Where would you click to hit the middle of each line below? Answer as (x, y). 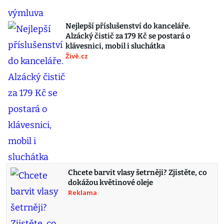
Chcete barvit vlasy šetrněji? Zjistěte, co (137, 172)
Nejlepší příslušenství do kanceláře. (128, 26)
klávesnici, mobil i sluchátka (115, 46)
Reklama (82, 192)
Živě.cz (76, 56)
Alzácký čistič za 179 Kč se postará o (128, 36)
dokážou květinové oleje (110, 182)
